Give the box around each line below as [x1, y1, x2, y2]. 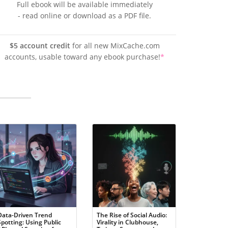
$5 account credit [9, 41, 70, 51]
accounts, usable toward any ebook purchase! [5, 52, 160, 62]
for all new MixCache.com [70, 41, 160, 51]
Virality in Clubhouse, [97, 218, 158, 226]
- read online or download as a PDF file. [18, 11, 151, 21]
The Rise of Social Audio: [97, 211, 167, 219]
